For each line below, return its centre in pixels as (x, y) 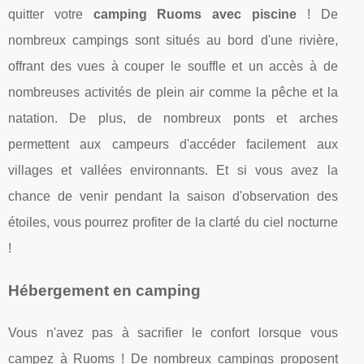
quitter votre (51, 14)
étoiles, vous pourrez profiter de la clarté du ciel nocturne (173, 222)
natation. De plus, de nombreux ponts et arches (173, 118)
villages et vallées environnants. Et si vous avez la (173, 170)
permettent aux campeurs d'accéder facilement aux (173, 144)
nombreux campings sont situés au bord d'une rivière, (173, 40)
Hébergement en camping (104, 290)
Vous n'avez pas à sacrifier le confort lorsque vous (173, 332)
